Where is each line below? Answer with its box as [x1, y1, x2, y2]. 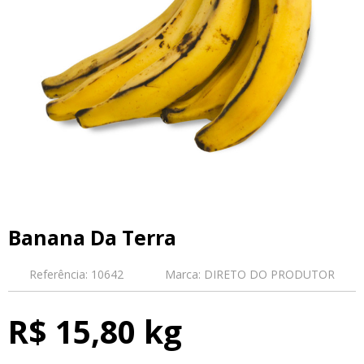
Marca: [165, 266, 201, 282]
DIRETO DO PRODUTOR [204, 266, 336, 282]
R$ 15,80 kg [8, 310, 182, 353]
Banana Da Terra [8, 223, 176, 251]
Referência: [28, 266, 88, 282]
